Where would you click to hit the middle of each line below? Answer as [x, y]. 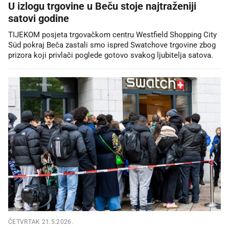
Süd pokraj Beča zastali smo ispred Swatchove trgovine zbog [112, 45]
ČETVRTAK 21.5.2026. [41, 222]
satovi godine [39, 18]
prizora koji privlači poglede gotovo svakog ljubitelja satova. [111, 55]
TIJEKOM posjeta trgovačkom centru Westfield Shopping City [112, 35]
